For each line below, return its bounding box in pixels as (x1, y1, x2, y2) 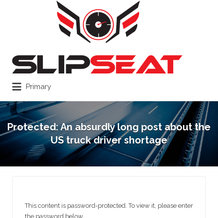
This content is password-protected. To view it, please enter (25, 201, 193, 209)
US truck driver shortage (51, 134, 167, 146)
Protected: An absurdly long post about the (7, 121, 211, 133)
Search (19, 7, 39, 15)
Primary (26, 82, 51, 91)
